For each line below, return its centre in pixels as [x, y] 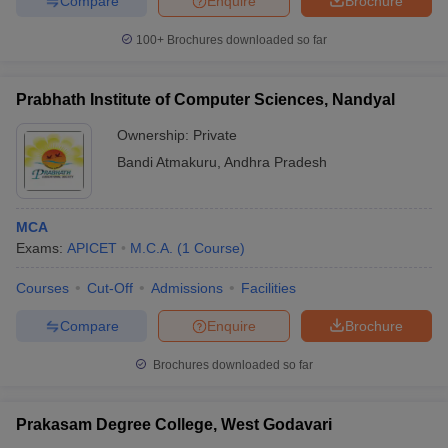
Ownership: [155, 135]
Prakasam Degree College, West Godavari [174, 424]
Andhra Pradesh [275, 162]
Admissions [187, 288]
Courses [42, 288]
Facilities [268, 288]
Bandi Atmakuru [167, 162]
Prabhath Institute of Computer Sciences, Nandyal [205, 99]
